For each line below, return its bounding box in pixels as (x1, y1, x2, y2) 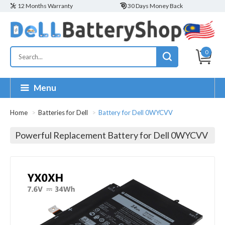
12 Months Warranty (18, 2, 73, 10)
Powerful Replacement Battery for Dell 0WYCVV (15, 130, 208, 141)
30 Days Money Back (128, 2, 183, 10)
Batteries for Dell (38, 108, 88, 117)
